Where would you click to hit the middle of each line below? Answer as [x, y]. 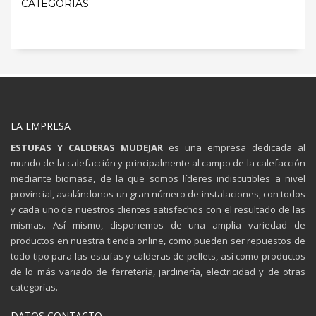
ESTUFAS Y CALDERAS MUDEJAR [90, 147]
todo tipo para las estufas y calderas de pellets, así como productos [158, 256]
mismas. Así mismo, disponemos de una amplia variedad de [158, 225]
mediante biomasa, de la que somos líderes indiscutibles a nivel [158, 178]
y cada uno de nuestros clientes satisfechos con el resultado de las [158, 209]
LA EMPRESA [41, 126]
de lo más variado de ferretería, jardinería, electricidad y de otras [158, 271]
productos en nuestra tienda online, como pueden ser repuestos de [158, 240]
